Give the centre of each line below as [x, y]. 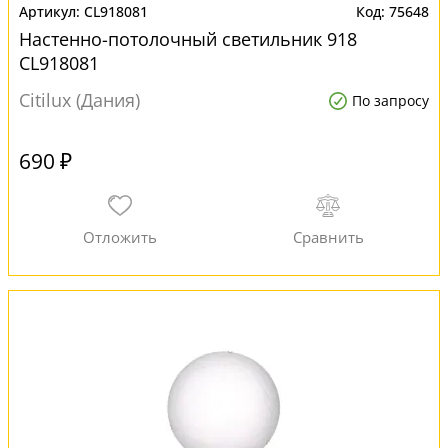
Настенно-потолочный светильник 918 [188, 39]
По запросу [390, 100]
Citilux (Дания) [79, 100]
